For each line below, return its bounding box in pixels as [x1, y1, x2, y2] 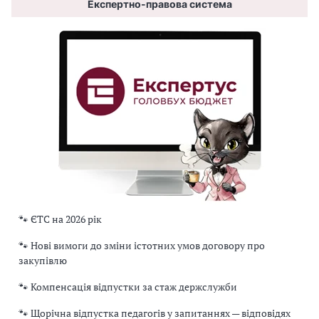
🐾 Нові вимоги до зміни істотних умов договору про [19, 239, 265, 253]
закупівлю [19, 253, 67, 268]
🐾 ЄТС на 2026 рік [19, 212, 102, 226]
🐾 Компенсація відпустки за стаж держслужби [19, 280, 237, 294]
